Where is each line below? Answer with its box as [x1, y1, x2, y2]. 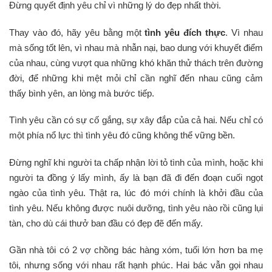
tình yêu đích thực [144, 27, 226, 38]
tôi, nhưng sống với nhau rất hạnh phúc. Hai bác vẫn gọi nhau [9, 260, 263, 270]
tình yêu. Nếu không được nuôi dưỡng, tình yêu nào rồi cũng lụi [9, 202, 263, 213]
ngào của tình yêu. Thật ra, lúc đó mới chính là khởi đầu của [9, 187, 263, 198]
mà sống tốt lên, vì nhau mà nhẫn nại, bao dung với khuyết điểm [9, 42, 263, 53]
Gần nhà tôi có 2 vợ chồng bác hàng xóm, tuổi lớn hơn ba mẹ [9, 245, 263, 255]
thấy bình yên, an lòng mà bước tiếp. [9, 87, 154, 98]
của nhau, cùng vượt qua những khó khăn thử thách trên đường [9, 57, 263, 68]
